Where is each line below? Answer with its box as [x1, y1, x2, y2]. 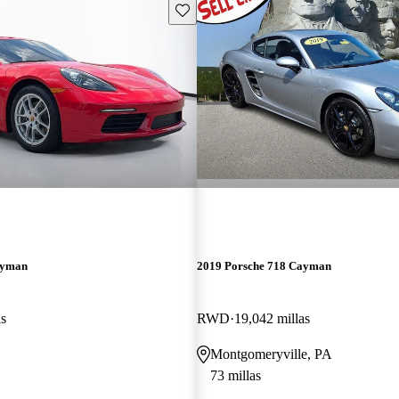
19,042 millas [233, 310, 310, 326]
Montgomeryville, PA [209, 346, 332, 362]
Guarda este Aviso [174, 2, 271, 16]
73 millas [209, 367, 261, 383]
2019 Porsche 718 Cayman [196, 258, 331, 273]
